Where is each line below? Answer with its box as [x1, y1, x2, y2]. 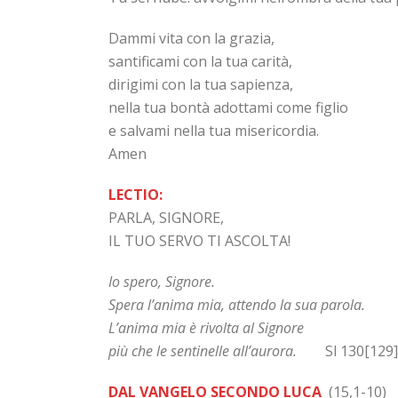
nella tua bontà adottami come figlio [108, 98, 348, 117]
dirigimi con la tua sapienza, [108, 75, 293, 94]
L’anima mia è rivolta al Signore [108, 318, 304, 338]
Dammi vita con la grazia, [108, 28, 275, 48]
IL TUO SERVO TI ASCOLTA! [108, 231, 291, 251]
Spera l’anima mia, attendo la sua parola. [108, 295, 365, 314]
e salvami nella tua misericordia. [108, 121, 319, 140]
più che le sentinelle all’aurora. [108, 341, 297, 361]
